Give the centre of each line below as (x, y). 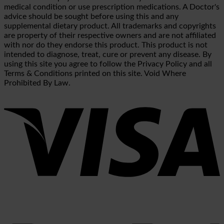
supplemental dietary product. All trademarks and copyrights (110, 26)
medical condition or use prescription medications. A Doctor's (112, 7)
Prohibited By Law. (37, 83)
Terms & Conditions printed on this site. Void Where (95, 73)
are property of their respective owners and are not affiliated (110, 35)
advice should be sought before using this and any (91, 16)
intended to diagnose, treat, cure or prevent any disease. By (108, 54)
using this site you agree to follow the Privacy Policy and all (108, 64)
